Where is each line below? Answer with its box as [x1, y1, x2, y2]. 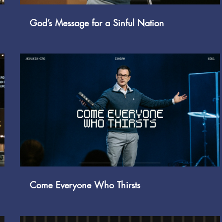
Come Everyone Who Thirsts [29, 178, 140, 191]
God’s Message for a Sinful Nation [29, 16, 164, 29]
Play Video [116, 106, 148, 114]
